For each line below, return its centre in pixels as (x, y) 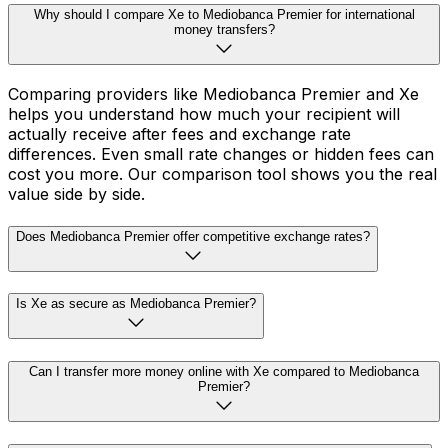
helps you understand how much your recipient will (204, 114)
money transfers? (224, 30)
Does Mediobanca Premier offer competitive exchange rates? (193, 236)
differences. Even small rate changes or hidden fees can (221, 154)
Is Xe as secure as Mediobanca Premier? (136, 304)
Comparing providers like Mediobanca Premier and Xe (213, 94)
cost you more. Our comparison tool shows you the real (222, 174)
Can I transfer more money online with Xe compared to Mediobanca (224, 372)
